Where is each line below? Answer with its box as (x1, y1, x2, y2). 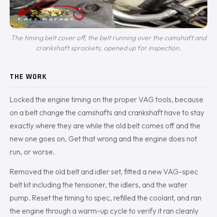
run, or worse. (10, 147, 55, 157)
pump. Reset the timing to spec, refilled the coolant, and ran (10, 193, 201, 202)
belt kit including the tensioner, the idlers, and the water (10, 180, 187, 189)
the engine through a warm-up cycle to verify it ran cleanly (10, 206, 199, 216)
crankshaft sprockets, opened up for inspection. (36, 44, 181, 53)
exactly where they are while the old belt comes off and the (10, 121, 201, 131)
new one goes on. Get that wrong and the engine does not (10, 134, 197, 144)
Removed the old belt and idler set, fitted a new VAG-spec (10, 167, 198, 176)
